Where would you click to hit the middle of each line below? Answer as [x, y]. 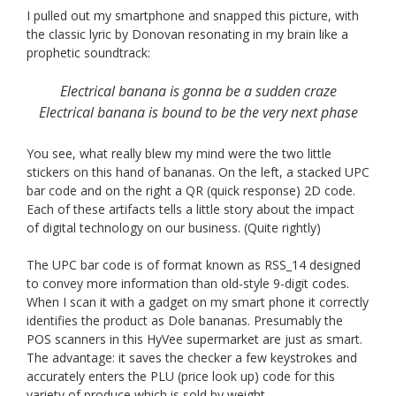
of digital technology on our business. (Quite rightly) [174, 228]
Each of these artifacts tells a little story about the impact [190, 209]
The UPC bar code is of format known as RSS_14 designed [194, 265]
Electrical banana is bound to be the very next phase [198, 113]
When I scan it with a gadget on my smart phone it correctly [198, 302]
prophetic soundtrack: [88, 53]
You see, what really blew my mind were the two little [179, 154]
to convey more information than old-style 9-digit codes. [188, 284]
